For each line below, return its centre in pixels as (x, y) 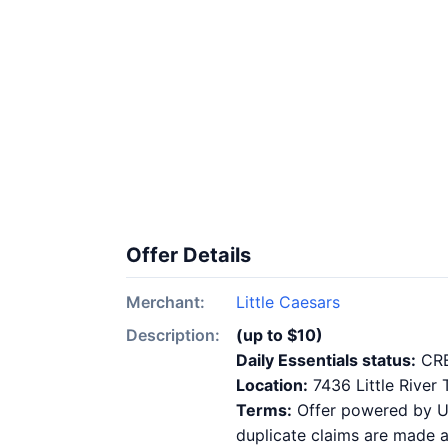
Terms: (264, 410)
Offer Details (188, 255)
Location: (272, 385)
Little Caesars (288, 302)
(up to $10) (279, 335)
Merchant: (165, 302)
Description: (173, 335)
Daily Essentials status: (326, 360)
